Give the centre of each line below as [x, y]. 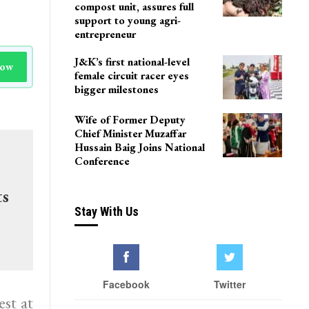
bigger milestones [116, 90]
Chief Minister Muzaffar [130, 133]
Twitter [230, 285]
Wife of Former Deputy [130, 119]
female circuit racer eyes [131, 76]
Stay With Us [106, 211]
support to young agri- [127, 21]
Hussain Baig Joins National [139, 147]
